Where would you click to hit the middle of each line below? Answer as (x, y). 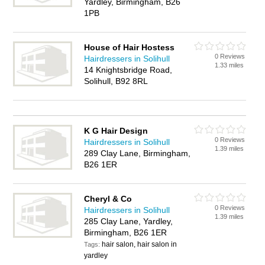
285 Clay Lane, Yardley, (129, 221)
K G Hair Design (116, 131)
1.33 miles (230, 65)
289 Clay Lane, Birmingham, (138, 153)
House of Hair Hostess (130, 47)
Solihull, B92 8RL (116, 81)
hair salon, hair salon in (140, 244)
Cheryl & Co (108, 199)
